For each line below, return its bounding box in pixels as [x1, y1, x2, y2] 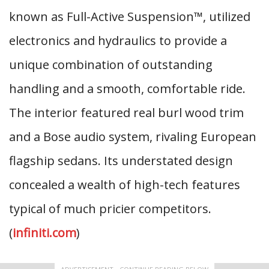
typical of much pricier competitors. [9, 201, 211, 217]
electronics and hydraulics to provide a [9, 32, 227, 49]
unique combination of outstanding [9, 56, 213, 73]
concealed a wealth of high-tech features [9, 177, 240, 193]
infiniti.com [13, 225, 76, 241]
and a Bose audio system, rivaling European [9, 128, 256, 145]
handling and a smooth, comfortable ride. [9, 80, 246, 97]
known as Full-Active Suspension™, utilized [9, 8, 250, 25]
